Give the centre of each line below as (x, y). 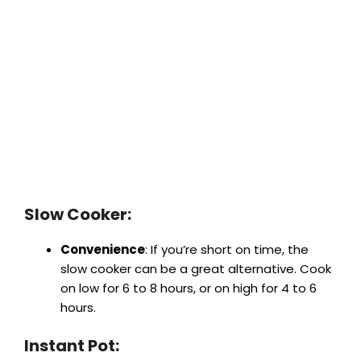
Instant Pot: (72, 345)
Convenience (103, 250)
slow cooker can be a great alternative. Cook (196, 269)
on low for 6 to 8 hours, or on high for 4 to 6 (189, 288)
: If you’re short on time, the (227, 250)
